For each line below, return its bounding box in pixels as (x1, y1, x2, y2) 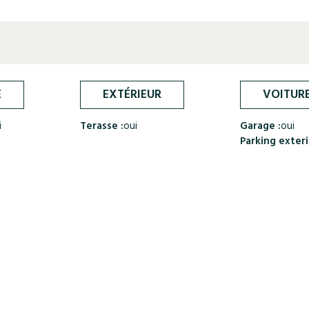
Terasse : (80, 117, 124, 137)
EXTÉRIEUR (103, 84, 162, 108)
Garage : (239, 117, 281, 137)
